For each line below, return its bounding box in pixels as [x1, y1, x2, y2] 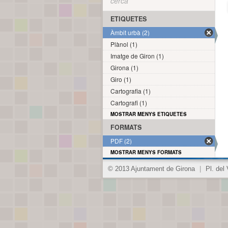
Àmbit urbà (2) [110, 28, 150, 37]
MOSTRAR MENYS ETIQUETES [110, 110, 187, 118]
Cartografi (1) [110, 98, 147, 107]
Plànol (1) [110, 40, 137, 48]
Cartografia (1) [110, 87, 151, 95]
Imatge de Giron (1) [110, 51, 164, 60]
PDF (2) [110, 136, 132, 145]
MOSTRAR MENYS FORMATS [110, 149, 182, 156]
